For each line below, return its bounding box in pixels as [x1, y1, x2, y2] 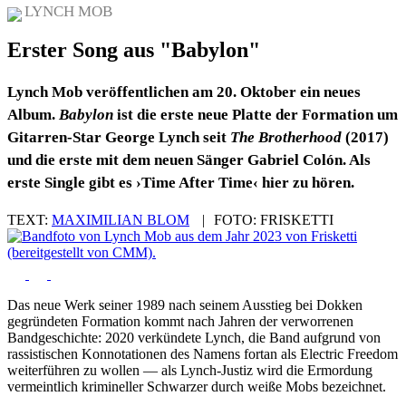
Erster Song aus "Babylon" [7, 38, 260, 63]
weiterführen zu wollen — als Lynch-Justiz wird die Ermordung [7, 362, 372, 379]
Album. [7, 106, 59, 124]
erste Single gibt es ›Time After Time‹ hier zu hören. [7, 174, 354, 192]
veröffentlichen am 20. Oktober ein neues [82, 83, 361, 101]
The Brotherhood [230, 129, 342, 147]
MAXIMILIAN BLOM [52, 212, 189, 228]
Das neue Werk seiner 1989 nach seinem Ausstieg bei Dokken [7, 297, 362, 314]
